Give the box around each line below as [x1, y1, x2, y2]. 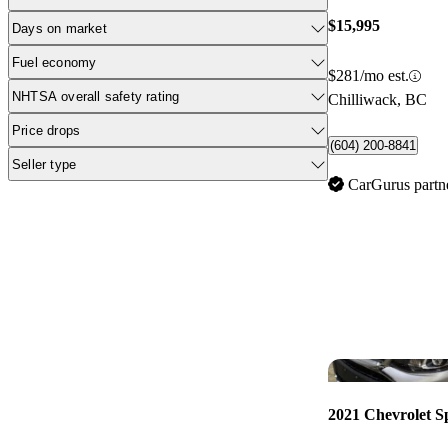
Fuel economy [12, 54, 97, 70]
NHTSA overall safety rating [12, 88, 180, 104]
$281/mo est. [328, 67, 409, 85]
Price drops [12, 122, 81, 138]
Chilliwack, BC [328, 91, 427, 109]
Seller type [12, 156, 77, 172]
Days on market [12, 20, 107, 36]
